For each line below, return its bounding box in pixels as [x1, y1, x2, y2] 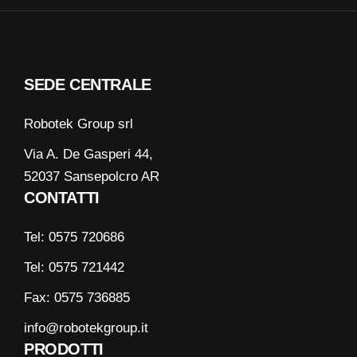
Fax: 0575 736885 [24, 290, 130, 305]
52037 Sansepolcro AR [24, 169, 159, 184]
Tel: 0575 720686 [24, 229, 124, 245]
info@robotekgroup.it [24, 320, 148, 335]
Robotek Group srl [24, 116, 133, 131]
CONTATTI [24, 189, 100, 206]
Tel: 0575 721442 [24, 260, 124, 275]
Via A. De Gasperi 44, [24, 147, 153, 162]
